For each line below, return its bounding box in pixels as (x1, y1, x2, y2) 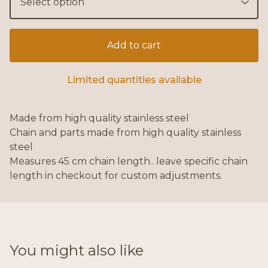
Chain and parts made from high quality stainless (10, 127, 241, 139)
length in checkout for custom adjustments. (10, 170, 222, 182)
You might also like (10, 242, 144, 260)
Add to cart (107, 39, 161, 51)
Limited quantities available (66, 74, 202, 86)
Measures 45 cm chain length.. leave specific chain (10, 156, 248, 167)
